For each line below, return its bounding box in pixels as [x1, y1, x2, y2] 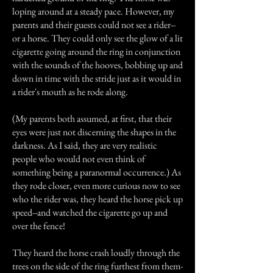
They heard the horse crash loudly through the [12, 246, 180, 259]
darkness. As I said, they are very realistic [12, 139, 157, 152]
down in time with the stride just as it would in [12, 72, 181, 85]
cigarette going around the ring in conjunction [12, 45, 180, 58]
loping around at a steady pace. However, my [12, 5, 174, 18]
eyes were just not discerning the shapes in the [12, 126, 176, 138]
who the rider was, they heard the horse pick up [12, 193, 183, 205]
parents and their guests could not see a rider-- [12, 18, 175, 31]
